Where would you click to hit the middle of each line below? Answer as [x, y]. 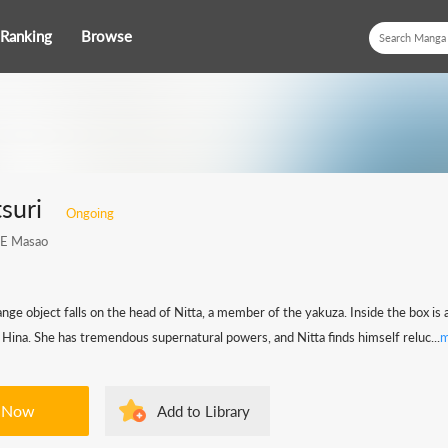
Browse [106, 36]
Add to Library [203, 411]
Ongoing [90, 213]
